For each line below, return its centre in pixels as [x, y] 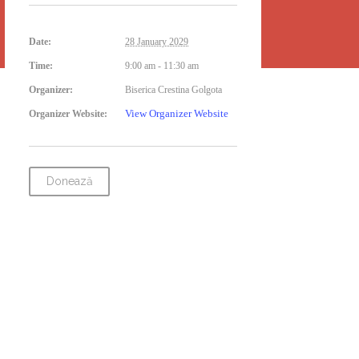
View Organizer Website [177, 113]
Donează [69, 181]
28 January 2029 [157, 42]
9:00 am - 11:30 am [162, 66]
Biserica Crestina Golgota [173, 90]
